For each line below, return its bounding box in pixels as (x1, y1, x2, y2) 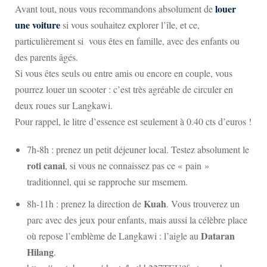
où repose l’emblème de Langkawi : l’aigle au (27, 229, 201, 242)
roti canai (27, 159, 65, 172)
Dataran (201, 229, 235, 243)
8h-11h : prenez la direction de (27, 197, 144, 210)
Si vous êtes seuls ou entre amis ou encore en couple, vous (15, 67, 232, 79)
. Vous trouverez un (166, 197, 240, 210)
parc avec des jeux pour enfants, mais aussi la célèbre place (27, 213, 247, 226)
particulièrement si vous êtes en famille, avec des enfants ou (15, 35, 240, 47)
